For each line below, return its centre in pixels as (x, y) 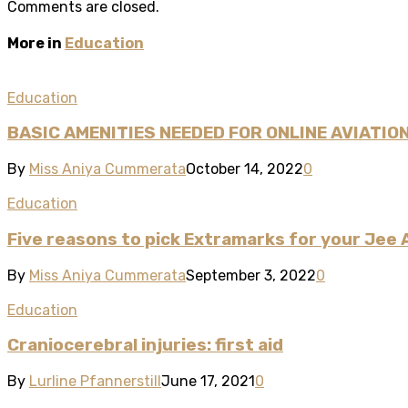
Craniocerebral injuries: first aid (145, 346)
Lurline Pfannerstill (95, 382)
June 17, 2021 (208, 382)
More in (36, 44)
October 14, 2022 (245, 169)
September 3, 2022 (251, 275)
